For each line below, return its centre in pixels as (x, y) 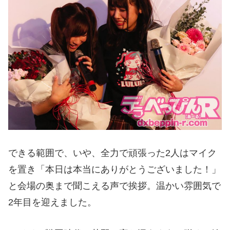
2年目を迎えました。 (52, 203)
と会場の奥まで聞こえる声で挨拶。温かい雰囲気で (114, 186)
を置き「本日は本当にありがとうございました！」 (114, 170)
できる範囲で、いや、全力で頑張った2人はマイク (112, 153)
